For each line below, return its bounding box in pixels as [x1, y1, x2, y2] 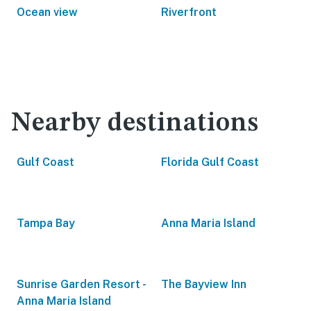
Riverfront [161, 6, 217, 19]
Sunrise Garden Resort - [17, 278, 145, 291]
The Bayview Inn [161, 278, 246, 291]
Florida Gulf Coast [161, 155, 259, 169]
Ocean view [17, 6, 78, 19]
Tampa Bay [17, 217, 75, 230]
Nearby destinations [11, 110, 259, 137]
